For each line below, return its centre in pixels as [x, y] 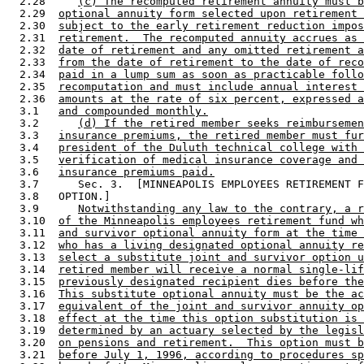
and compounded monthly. [133, 110]
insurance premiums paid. [136, 171]
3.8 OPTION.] [62, 196]
